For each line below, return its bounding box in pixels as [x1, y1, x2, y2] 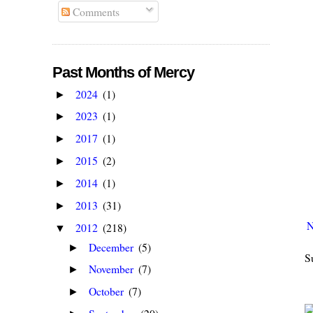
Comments [70, 3, 120, 19]
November [89, 261, 137, 277]
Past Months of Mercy [52, 63, 195, 81]
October [89, 284, 127, 299]
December [89, 239, 137, 254]
